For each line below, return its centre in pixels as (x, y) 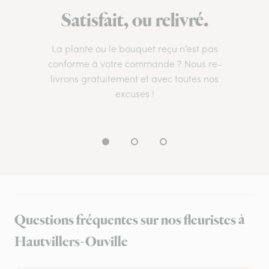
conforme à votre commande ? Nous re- (134, 64)
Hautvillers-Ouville (71, 242)
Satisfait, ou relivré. (134, 21)
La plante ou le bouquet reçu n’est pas (134, 49)
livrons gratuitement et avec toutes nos (134, 79)
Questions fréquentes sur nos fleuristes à (130, 221)
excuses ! (134, 94)
